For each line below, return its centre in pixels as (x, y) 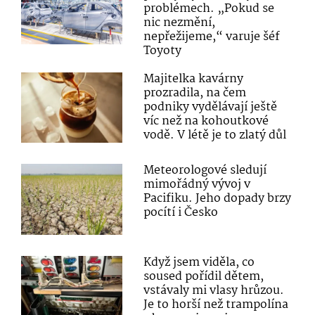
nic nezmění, (180, 23)
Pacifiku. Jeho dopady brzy (218, 199)
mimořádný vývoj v (197, 185)
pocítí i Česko (181, 213)
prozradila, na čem (195, 94)
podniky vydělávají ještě (211, 108)
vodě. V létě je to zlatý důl (215, 136)
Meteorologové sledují (205, 171)
